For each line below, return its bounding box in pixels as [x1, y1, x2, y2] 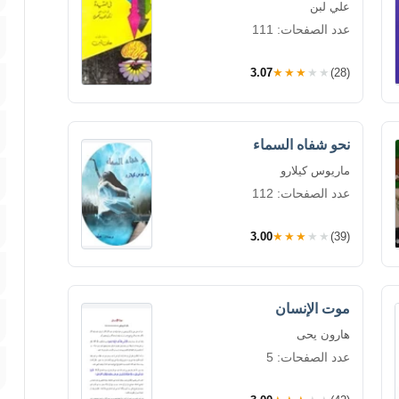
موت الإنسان [275, 300, 350, 316]
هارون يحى [297, 327, 350, 341]
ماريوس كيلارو [281, 163, 350, 177]
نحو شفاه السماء [253, 136, 350, 152]
